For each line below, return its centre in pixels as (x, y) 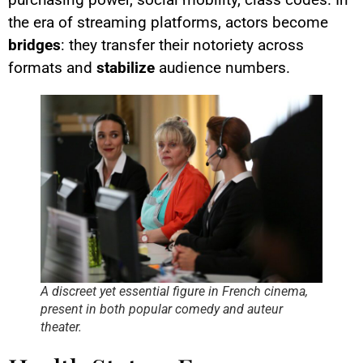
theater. (61, 327)
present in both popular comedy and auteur (162, 310)
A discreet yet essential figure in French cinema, (174, 292)
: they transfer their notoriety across (182, 45)
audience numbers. (222, 68)
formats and (52, 68)
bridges (34, 45)
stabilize (126, 68)
